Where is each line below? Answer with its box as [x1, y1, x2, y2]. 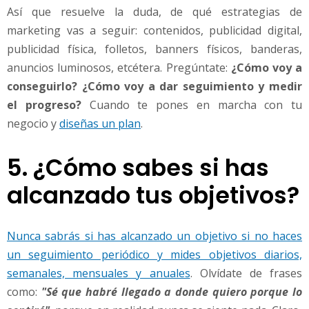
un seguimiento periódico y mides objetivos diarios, [7, 246, 302, 262]
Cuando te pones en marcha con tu [81, 97, 302, 112]
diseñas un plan [59, 115, 141, 131]
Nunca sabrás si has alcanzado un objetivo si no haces [7, 228, 302, 243]
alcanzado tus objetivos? [7, 179, 299, 212]
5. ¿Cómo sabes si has [7, 152, 269, 185]
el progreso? [7, 97, 81, 112]
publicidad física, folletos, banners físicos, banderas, [7, 41, 302, 57]
